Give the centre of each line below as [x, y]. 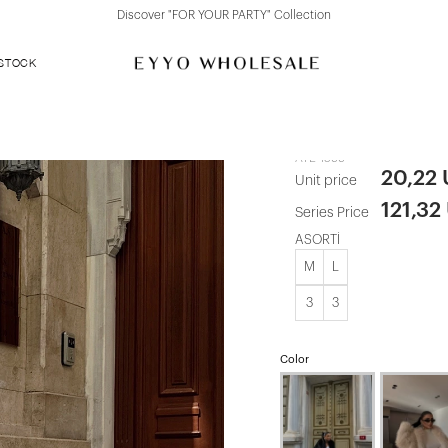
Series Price [332, 213]
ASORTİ [317, 239]
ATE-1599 [320, 158]
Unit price [326, 181]
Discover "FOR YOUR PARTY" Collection [224, 15]
